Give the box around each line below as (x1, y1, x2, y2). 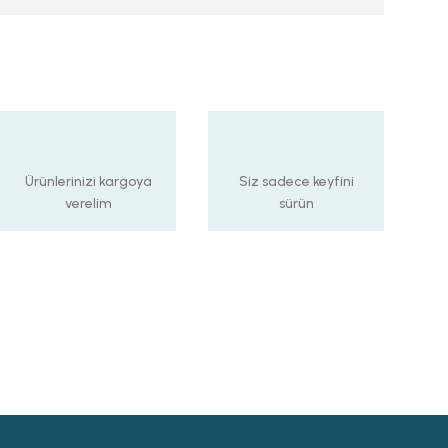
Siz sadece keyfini (238, 173, 354, 190)
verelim (64, 195, 112, 212)
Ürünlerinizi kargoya (24, 173, 152, 190)
